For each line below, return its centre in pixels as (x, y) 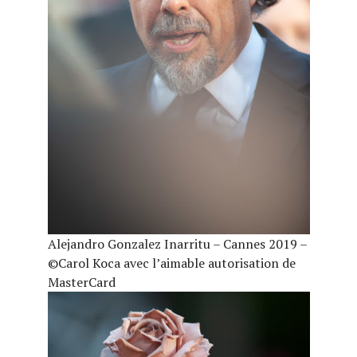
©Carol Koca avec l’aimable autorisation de (171, 263)
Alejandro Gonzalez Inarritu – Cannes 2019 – (177, 244)
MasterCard (81, 282)
